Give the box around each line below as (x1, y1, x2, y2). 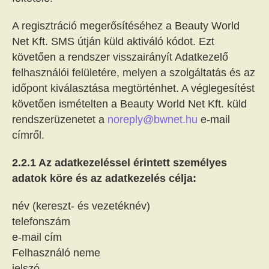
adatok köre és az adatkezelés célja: (12, 172, 196, 184)
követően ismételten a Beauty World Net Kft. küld (12, 98, 247, 110)
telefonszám (12, 216, 70, 228)
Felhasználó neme (12, 247, 100, 259)
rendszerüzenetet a (12, 113, 107, 125)
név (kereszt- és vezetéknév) (12, 200, 150, 212)
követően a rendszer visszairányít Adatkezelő (12, 51, 228, 63)
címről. (12, 129, 44, 141)
